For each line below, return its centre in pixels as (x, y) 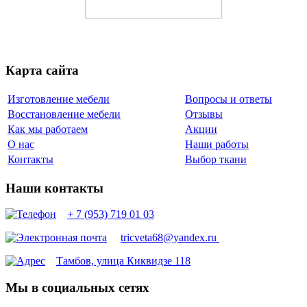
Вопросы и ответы (229, 99)
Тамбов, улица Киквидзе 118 (123, 261)
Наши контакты (54, 188)
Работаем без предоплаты (153, 41)
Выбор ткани (216, 159)
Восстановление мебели (64, 114)
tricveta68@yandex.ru (170, 238)
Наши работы (217, 144)
